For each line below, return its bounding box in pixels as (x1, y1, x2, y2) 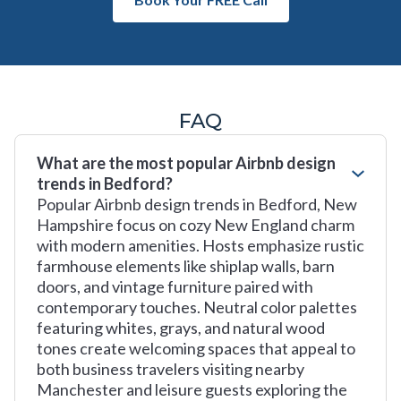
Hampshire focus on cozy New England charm (37, 215, 354, 235)
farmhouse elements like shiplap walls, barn (37, 256, 335, 276)
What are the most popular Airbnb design (37, 153, 336, 173)
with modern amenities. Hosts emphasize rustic (37, 235, 364, 255)
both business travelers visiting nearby (37, 359, 304, 379)
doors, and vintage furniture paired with (37, 277, 313, 296)
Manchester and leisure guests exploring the (37, 380, 347, 399)
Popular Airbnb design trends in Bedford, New (37, 194, 357, 214)
